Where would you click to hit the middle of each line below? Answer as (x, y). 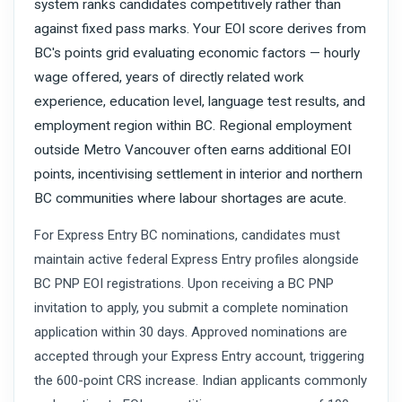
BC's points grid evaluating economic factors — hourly (197, 53)
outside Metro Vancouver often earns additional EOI (192, 150)
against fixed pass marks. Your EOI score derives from (200, 29)
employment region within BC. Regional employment (193, 126)
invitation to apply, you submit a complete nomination (191, 308)
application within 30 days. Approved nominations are (191, 332)
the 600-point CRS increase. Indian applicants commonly (201, 381)
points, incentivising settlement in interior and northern (198, 175)
